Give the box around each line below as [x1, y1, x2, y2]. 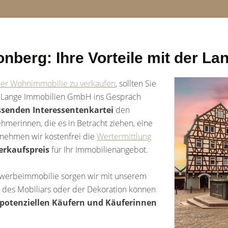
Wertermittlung [97, 131, 151, 142]
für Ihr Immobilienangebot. [49, 144, 148, 155]
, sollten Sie [116, 78, 156, 89]
